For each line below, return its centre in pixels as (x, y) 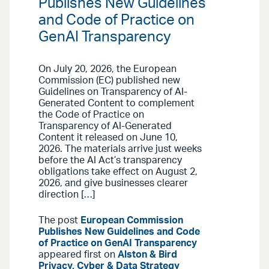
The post (59, 221)
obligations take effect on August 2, (118, 172)
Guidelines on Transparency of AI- (113, 92)
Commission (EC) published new (109, 81)
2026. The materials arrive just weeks (120, 149)
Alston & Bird (147, 255)
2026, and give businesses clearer (113, 183)
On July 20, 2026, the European (107, 69)
